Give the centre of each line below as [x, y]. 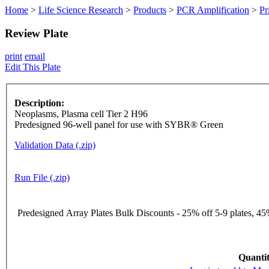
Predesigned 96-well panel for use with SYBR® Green [119, 125]
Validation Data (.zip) [55, 145]
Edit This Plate [33, 67]
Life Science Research [81, 10]
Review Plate [36, 33]
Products [150, 10]
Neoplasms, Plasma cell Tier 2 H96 [81, 114]
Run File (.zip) [42, 178]
